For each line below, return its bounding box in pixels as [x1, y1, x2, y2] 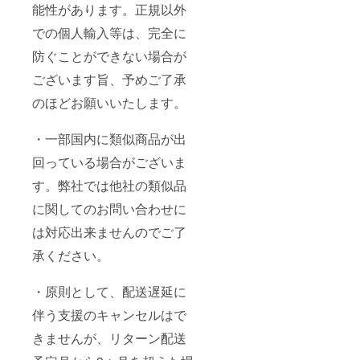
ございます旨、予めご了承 [32, 69, 186, 88]
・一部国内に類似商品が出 [32, 129, 186, 148]
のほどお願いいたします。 [32, 92, 186, 112]
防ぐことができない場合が [32, 46, 186, 65]
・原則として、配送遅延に [32, 281, 186, 301]
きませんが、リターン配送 [32, 328, 186, 347]
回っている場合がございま [32, 152, 186, 171]
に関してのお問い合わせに [32, 198, 186, 218]
